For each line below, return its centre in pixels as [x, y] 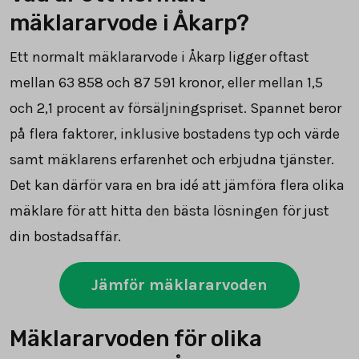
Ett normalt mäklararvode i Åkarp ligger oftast [159, 56]
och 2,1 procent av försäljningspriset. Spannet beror [175, 108]
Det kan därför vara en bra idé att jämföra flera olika [177, 185]
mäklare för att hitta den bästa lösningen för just [169, 210]
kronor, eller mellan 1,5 [249, 82]
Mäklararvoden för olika [136, 338]
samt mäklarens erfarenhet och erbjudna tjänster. [172, 159]
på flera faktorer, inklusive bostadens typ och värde [175, 133]
